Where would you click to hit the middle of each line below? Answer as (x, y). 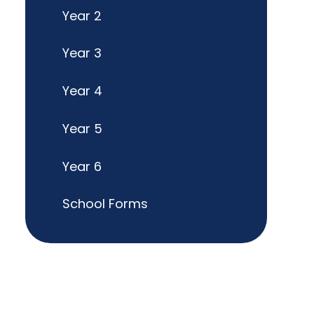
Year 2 (82, 15)
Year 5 (82, 128)
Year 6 (82, 166)
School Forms (105, 204)
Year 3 (82, 53)
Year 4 (82, 91)
